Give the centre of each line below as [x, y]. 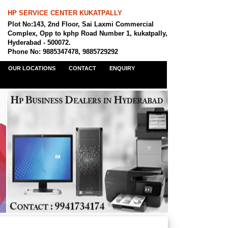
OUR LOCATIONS [32, 68]
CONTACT [82, 68]
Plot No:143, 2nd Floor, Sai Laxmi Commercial [81, 24]
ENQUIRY [122, 68]
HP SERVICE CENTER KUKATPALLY [65, 13]
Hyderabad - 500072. [39, 42]
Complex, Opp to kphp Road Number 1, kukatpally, [88, 33]
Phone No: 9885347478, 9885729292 [63, 52]
